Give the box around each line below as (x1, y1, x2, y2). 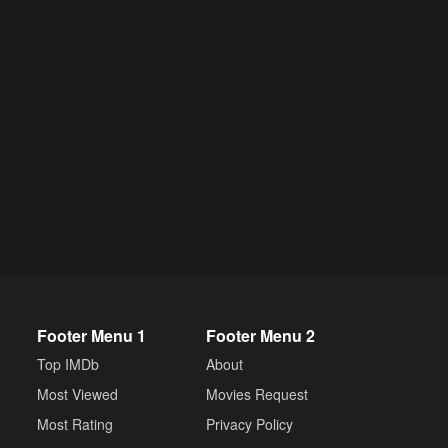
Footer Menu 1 (37, 324, 146, 347)
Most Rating (37, 414, 113, 434)
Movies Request (206, 384, 308, 404)
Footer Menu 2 (206, 324, 315, 347)
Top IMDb (37, 354, 99, 374)
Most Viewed (37, 384, 118, 404)
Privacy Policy (206, 414, 293, 434)
